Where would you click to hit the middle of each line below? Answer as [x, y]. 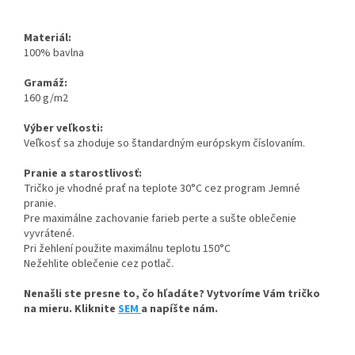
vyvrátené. [49, 234]
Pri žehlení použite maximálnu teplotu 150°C [127, 249]
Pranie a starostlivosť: [83, 174]
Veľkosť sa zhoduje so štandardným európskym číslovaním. [164, 144]
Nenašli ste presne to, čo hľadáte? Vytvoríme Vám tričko [172, 294]
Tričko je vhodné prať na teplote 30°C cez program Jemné [162, 189]
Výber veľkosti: [63, 129]
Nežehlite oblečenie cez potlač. [99, 264]
